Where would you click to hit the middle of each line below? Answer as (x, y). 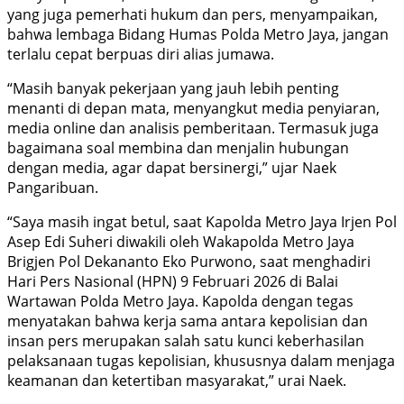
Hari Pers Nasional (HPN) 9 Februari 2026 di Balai (173, 281)
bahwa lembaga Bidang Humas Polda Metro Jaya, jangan (198, 34)
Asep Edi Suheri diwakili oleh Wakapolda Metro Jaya (181, 241)
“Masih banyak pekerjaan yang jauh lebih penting (173, 88)
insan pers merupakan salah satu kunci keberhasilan (186, 340)
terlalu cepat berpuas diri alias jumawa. (141, 54)
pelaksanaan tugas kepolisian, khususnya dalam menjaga (201, 360)
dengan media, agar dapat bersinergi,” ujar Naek (172, 167)
